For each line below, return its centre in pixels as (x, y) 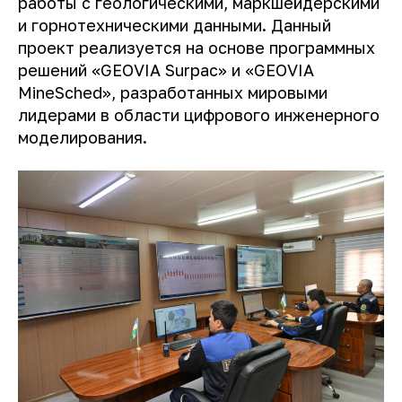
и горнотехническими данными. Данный (175, 26)
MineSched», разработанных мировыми (173, 93)
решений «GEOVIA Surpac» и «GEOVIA (166, 70)
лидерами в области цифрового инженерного (199, 115)
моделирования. (83, 138)
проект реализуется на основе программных (197, 48)
